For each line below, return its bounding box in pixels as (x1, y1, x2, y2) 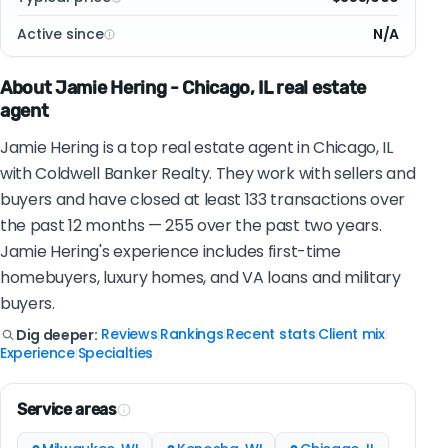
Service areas (17, 400, 117, 420)
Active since (17, 24, 104, 45)
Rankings (159, 324, 224, 345)
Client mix (317, 324, 385, 345)
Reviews (101, 324, 158, 345)
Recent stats (226, 324, 316, 345)
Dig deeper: (16, 324, 98, 345)
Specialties (77, 343, 153, 364)
